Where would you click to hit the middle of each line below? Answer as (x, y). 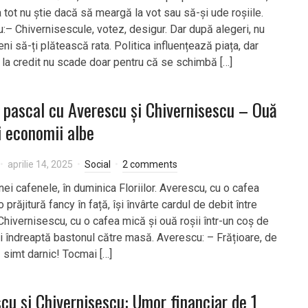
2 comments (150, 164)
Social (98, 164)
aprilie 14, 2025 (40, 164)
